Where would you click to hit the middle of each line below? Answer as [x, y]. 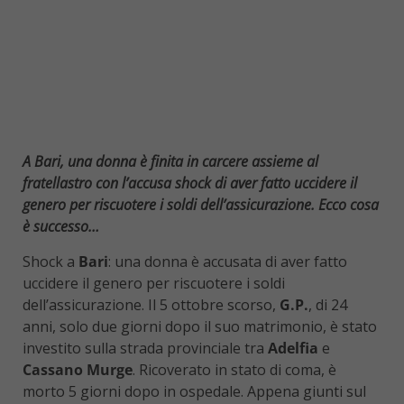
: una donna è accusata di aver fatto [228, 262]
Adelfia [293, 349]
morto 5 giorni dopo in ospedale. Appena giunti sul [194, 392]
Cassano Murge [78, 370]
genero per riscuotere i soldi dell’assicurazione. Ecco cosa [201, 205]
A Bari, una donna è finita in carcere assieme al [170, 162]
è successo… [61, 227]
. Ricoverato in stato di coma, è [234, 370]
